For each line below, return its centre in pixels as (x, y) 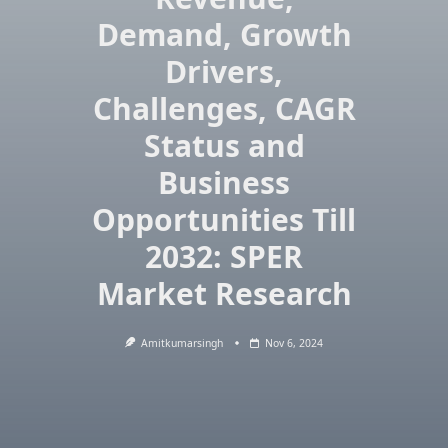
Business (224, 182)
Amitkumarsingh (182, 343)
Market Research (224, 293)
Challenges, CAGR (224, 108)
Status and (224, 145)
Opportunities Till (224, 219)
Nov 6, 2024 (294, 343)
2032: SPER (224, 256)
